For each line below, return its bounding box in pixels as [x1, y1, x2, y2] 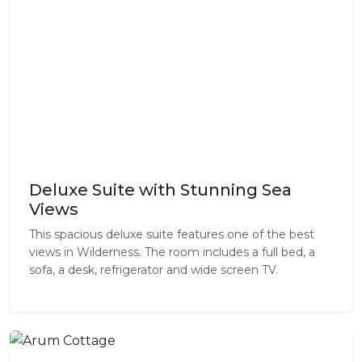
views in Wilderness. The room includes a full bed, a [29, 244, 315, 259]
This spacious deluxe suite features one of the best [29, 226, 314, 242]
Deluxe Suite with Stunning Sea [29, 179, 292, 200]
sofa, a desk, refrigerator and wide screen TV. [29, 262, 278, 277]
